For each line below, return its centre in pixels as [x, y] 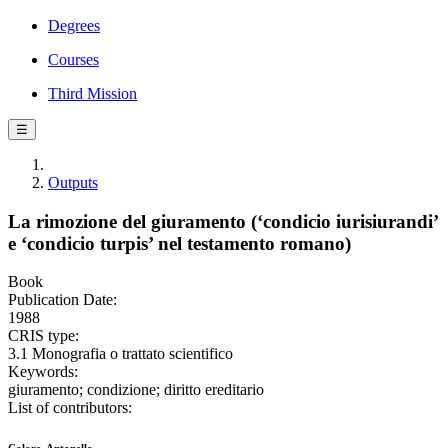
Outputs [73, 182]
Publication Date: [62, 300]
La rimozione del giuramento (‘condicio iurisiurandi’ [223, 221]
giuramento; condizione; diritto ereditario [136, 390]
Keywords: [43, 372]
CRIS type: [43, 336]
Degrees [74, 25]
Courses [73, 59]
